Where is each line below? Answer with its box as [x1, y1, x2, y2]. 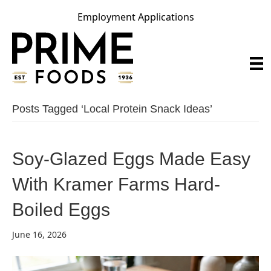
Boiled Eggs [12, 200, 110, 220]
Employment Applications [77, 10, 194, 24]
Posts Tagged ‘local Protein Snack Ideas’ [12, 103, 212, 115]
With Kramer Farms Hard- [12, 174, 220, 194]
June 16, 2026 [12, 229, 67, 240]
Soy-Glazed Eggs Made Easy [12, 149, 250, 169]
